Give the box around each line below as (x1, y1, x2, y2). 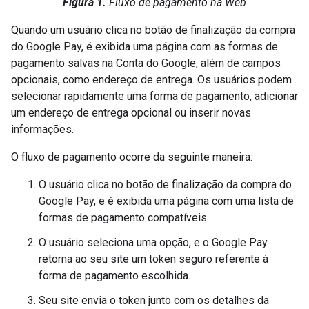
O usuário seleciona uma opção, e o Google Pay (39, 236, 268, 249)
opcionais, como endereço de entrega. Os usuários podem (11, 73, 292, 86)
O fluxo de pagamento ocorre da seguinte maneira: (11, 150, 252, 163)
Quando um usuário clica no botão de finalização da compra (11, 23, 295, 37)
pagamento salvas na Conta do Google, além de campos (11, 57, 281, 70)
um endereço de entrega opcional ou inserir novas (11, 106, 251, 119)
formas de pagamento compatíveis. (39, 211, 209, 224)
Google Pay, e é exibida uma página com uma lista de (39, 195, 294, 208)
